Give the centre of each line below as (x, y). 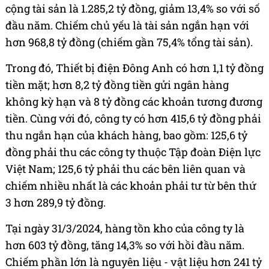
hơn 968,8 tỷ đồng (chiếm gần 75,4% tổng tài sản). (129, 42)
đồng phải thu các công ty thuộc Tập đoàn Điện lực (133, 152)
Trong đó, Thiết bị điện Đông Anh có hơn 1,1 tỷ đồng (134, 68)
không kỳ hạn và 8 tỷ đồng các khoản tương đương (134, 101)
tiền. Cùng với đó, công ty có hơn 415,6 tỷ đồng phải (133, 118)
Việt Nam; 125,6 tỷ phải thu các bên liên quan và (125, 168)
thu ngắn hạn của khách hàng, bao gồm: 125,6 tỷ (126, 135)
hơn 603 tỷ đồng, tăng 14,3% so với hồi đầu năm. (125, 245)
